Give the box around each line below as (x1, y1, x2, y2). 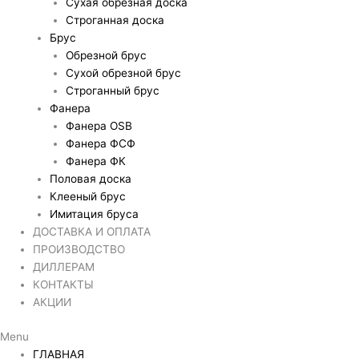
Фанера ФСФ (66, 137, 136, 151)
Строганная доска (66, 14, 165, 27)
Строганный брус (66, 84, 160, 98)
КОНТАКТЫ (33, 278, 95, 292)
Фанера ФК (66, 155, 127, 168)
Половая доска (49, 172, 131, 186)
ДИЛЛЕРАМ (33, 260, 95, 274)
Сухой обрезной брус (66, 67, 182, 80)
